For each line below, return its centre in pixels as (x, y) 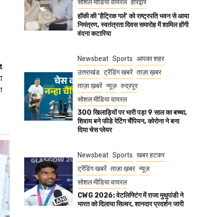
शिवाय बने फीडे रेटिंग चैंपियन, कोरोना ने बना (128, 121)
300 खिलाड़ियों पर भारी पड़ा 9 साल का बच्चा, (132, 113)
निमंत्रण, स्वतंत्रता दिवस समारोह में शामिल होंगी (133, 25)
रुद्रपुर (129, 86)
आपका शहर (150, 59)
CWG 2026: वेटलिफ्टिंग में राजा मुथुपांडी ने (131, 195)
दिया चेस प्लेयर (95, 130)
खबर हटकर (151, 155)
